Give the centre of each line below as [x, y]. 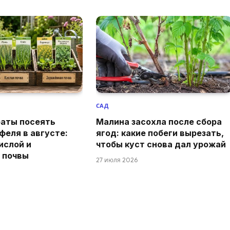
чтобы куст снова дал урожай [161, 144]
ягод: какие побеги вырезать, [160, 133]
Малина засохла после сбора [159, 121]
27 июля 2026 [117, 160]
